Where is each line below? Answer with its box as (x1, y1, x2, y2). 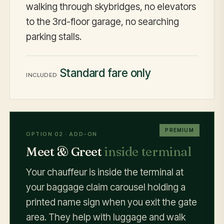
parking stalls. (26, 30, 82, 42)
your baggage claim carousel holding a (26, 181, 186, 193)
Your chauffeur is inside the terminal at (26, 166, 184, 178)
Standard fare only (59, 66, 151, 80)
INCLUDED (26, 71, 57, 79)
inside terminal (104, 144, 191, 159)
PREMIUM (165, 127, 194, 133)
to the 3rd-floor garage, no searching (26, 15, 179, 27)
